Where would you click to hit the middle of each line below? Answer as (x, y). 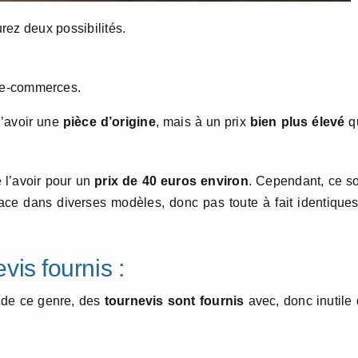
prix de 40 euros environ (171, 181)
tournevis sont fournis (174, 301)
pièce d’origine (109, 122)
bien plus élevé (297, 122)
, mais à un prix (203, 122)
